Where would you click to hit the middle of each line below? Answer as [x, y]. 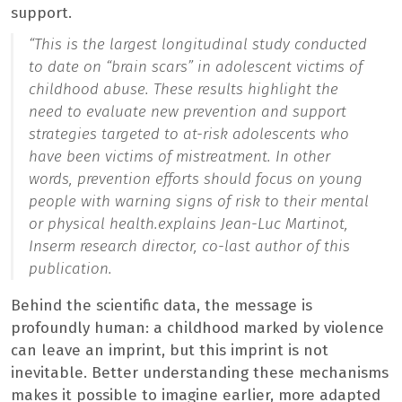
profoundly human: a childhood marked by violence [197, 328]
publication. [70, 268]
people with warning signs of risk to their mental [199, 201]
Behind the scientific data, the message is [162, 305]
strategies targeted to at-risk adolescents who [189, 134]
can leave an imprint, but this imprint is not [170, 350]
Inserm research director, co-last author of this [189, 246]
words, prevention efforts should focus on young [196, 179]
